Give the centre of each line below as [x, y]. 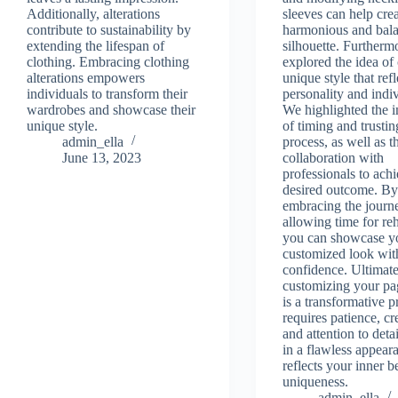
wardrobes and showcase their [111, 109]
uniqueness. [316, 381]
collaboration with [334, 157]
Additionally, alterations [93, 13]
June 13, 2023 [102, 157]
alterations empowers [86, 77]
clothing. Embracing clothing [108, 61]
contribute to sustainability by [109, 29]
